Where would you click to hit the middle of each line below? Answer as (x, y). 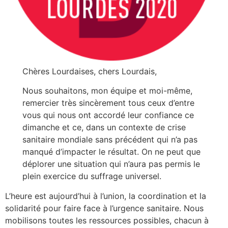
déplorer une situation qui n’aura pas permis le (111, 164)
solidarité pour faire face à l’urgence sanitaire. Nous (104, 208)
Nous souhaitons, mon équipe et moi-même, (108, 91)
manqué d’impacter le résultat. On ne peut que (112, 152)
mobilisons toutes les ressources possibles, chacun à (107, 220)
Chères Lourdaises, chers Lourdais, (90, 71)
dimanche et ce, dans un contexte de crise (104, 127)
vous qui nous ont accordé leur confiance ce (108, 115)
